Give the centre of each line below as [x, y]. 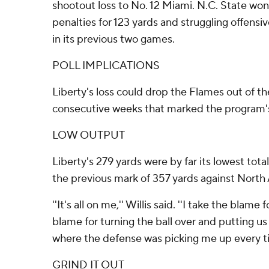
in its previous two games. [113, 39]
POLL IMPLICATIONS [106, 66]
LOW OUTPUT [89, 135]
